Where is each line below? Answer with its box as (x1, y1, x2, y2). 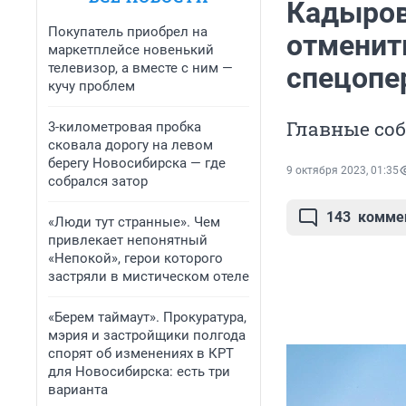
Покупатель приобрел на (48, 24, 208, 40)
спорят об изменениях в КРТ (48, 345, 234, 362)
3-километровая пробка (48, 119, 201, 135)
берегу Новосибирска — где (48, 155, 226, 171)
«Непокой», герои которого (48, 250, 223, 266)
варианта (48, 382, 108, 398)
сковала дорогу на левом (48, 137, 213, 153)
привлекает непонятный (48, 232, 208, 248)
